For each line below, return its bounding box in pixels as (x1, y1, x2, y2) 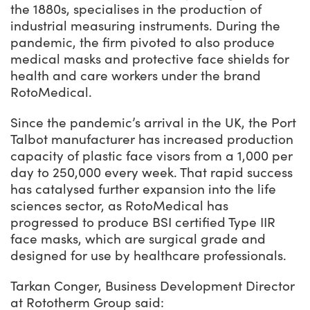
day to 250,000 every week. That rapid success (10, 163, 293, 181)
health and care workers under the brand (10, 66, 261, 84)
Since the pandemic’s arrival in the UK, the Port (10, 113, 296, 131)
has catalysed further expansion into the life (10, 180, 276, 197)
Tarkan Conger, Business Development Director (10, 277, 295, 294)
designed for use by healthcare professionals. (10, 246, 290, 264)
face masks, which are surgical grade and (10, 230, 266, 247)
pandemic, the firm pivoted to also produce (10, 33, 275, 51)
